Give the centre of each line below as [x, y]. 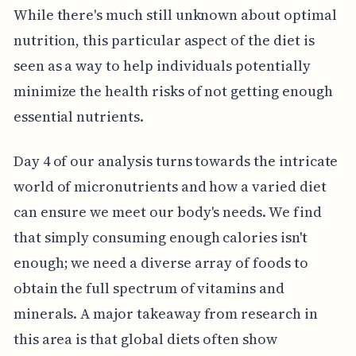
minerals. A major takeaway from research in [165, 313]
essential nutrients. [78, 116]
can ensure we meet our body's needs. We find [167, 211]
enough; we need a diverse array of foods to [161, 262]
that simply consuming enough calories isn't [160, 237]
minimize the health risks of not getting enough [173, 91]
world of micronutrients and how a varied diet [170, 186]
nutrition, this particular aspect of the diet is [164, 40]
